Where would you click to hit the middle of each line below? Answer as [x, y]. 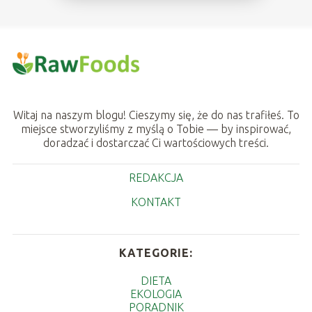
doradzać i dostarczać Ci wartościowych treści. [156, 143]
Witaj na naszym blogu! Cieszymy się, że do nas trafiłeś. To [156, 115]
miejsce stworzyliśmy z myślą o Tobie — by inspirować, [156, 129]
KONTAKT [156, 202]
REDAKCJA [156, 178]
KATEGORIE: [156, 253]
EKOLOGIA [156, 294]
